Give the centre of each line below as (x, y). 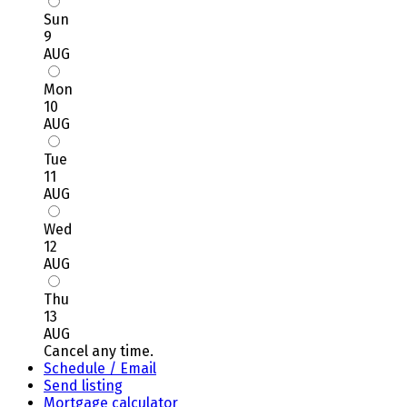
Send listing (83, 386)
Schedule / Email (100, 368)
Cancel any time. (99, 351)
